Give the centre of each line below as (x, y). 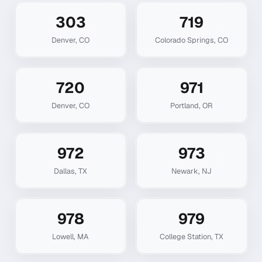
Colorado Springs (185, 40)
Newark (185, 171)
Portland (185, 105)
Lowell (63, 236)
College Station (185, 236)
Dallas (64, 171)
